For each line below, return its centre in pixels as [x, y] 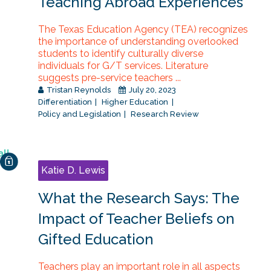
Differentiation [65, 102]
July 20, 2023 [151, 90]
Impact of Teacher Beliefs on [136, 219]
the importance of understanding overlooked [138, 42]
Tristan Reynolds [78, 90]
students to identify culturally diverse [120, 54]
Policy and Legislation [79, 114]
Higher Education [135, 102]
